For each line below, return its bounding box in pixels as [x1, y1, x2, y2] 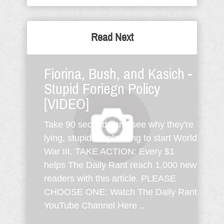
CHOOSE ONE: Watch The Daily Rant [44, 187, 197, 197]
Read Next [90, 31, 133, 43]
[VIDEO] [44, 96, 89, 112]
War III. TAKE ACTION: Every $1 [44, 146, 174, 156]
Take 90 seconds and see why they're [44, 119, 193, 129]
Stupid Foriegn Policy [44, 81, 160, 97]
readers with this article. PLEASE [44, 173, 176, 183]
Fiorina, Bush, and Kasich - [44, 66, 192, 82]
